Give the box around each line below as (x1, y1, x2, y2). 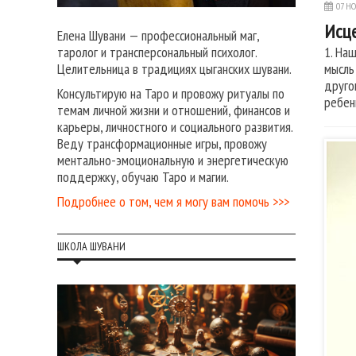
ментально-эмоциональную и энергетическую (57, 151, 288, 170)
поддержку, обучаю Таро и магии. (57, 168, 229, 187)
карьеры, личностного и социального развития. (57, 118, 292, 137)
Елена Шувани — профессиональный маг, (57, 26, 259, 45)
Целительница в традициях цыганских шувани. (57, 60, 292, 79)
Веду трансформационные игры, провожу (57, 134, 267, 153)
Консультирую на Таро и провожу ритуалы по (57, 84, 284, 103)
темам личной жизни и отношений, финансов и (57, 101, 290, 120)
